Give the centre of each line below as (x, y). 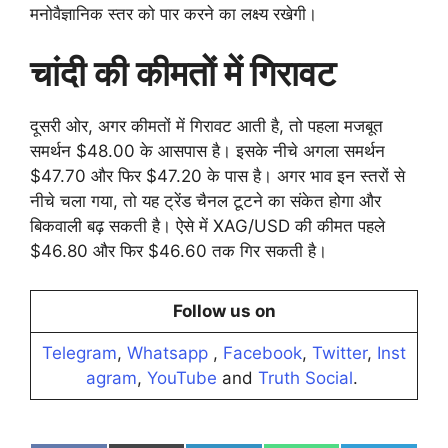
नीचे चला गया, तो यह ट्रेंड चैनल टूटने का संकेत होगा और (205, 201)
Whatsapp (167, 352)
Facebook (262, 352)
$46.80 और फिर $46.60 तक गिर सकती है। (178, 251)
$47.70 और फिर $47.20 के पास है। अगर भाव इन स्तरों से (217, 176)
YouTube (181, 377)
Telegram (79, 352)
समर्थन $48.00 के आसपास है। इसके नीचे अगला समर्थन (207, 151)
